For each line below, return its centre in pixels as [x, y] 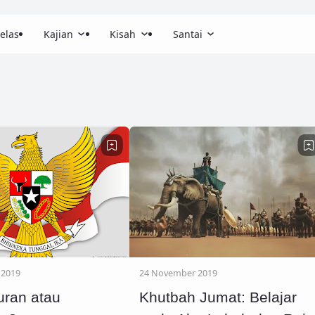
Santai [187, 34]
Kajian [58, 34]
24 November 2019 [178, 273]
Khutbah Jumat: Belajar [218, 297]
